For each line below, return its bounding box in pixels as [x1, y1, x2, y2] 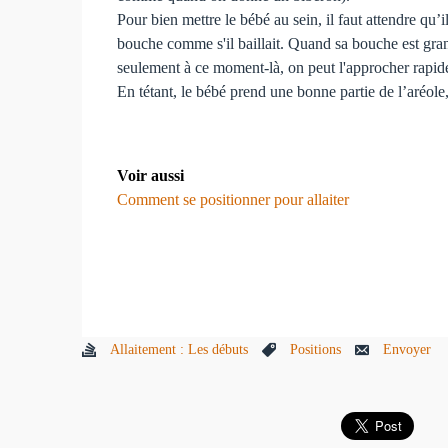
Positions [290, 342, 341, 358]
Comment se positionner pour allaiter [117, 190, 350, 208]
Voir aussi [117, 166, 185, 184]
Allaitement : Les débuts [110, 342, 248, 358]
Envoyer [383, 342, 431, 358]
